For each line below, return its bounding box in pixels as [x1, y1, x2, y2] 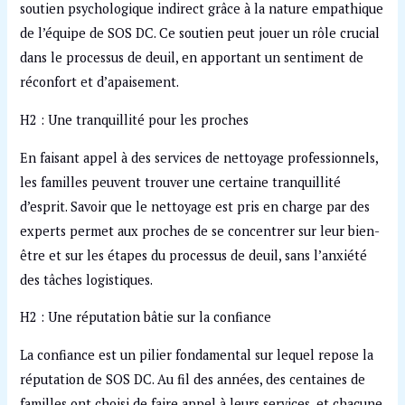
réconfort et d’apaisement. [20, 73, 180, 91]
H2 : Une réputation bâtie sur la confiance [20, 308, 272, 326]
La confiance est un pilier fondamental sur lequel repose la [20, 345, 374, 363]
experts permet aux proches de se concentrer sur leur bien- [20, 221, 381, 240]
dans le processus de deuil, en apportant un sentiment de [20, 49, 364, 67]
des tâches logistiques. [20, 270, 154, 288]
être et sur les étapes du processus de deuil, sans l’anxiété [20, 246, 368, 264]
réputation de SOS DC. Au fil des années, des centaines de [20, 370, 366, 388]
